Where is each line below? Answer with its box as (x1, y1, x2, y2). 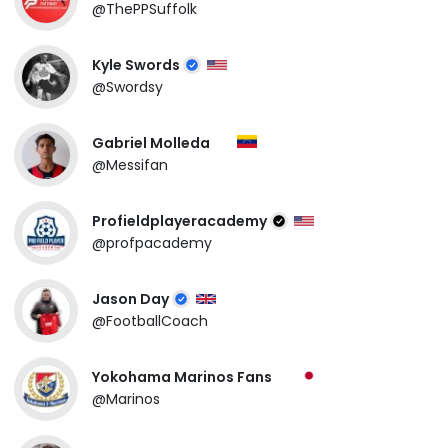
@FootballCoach (92, 311, 208, 332)
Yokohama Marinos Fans (92, 367, 275, 388)
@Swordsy (92, 77, 163, 98)
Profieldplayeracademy (92, 211, 270, 232)
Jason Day (92, 289, 172, 310)
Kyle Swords (92, 55, 183, 76)
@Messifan (92, 154, 168, 175)
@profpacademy (92, 233, 212, 254)
